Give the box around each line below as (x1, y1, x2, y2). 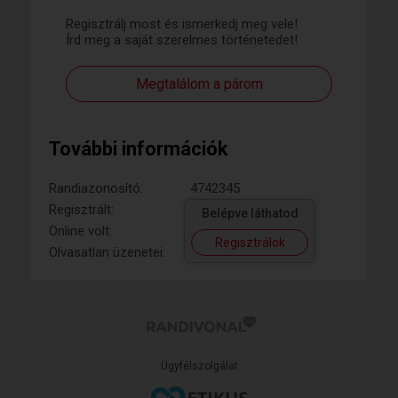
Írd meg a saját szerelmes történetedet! (66, 32, 298, 49)
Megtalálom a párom (135, 76, 263, 93)
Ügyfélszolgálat (160, 360, 238, 373)
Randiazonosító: (49, 180, 143, 197)
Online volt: (49, 223, 112, 240)
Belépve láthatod (201, 206, 298, 221)
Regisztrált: (49, 202, 114, 219)
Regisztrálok (214, 235, 285, 251)
